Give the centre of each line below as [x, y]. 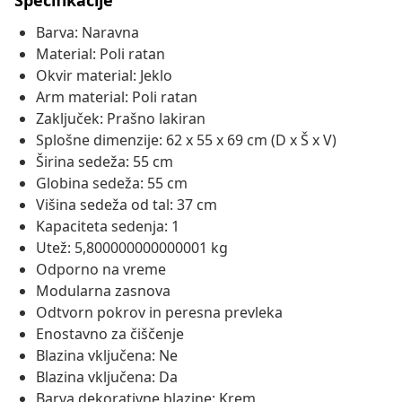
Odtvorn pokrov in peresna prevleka [159, 313]
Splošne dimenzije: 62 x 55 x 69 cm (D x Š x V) [186, 140]
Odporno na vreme [101, 270]
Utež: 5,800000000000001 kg [132, 248]
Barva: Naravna [87, 33]
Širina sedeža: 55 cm [105, 162]
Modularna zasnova [103, 291]
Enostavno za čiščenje [110, 334]
